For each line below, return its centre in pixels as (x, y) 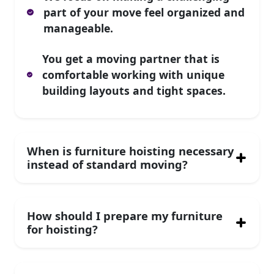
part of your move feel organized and (144, 12)
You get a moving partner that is (131, 58)
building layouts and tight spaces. (134, 90)
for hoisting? (62, 229)
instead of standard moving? (107, 164)
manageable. (78, 28)
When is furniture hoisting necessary (130, 150)
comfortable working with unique (133, 74)
